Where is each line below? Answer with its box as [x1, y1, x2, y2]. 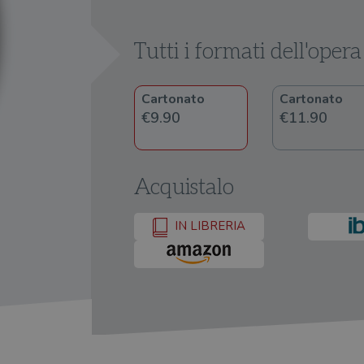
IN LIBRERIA [171, 218, 245, 235]
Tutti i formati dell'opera [134, 39, 362, 65]
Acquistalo [134, 175, 234, 201]
